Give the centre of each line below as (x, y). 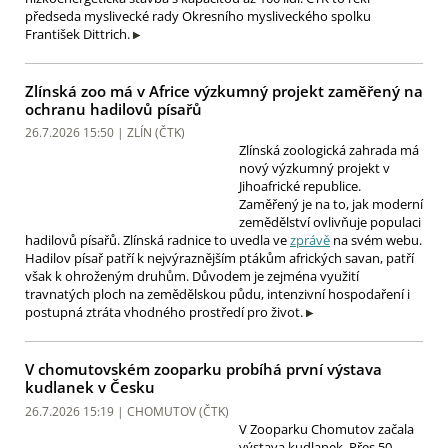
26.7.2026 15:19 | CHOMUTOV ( (114, 411)
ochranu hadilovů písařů (113, 108)
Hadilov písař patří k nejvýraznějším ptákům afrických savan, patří (219, 258)
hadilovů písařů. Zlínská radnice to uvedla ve (157, 240)
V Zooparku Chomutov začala (326, 428)
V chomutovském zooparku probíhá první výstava (203, 369)
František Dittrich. (77, 33)
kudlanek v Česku (90, 387)
